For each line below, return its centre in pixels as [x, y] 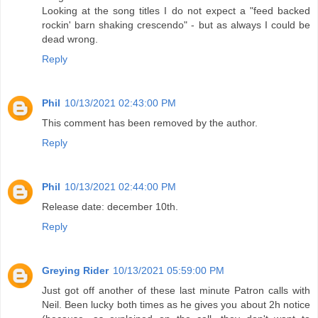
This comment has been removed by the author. [150, 122]
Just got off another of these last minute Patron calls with [176, 290]
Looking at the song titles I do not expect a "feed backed [176, 10]
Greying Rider [75, 270]
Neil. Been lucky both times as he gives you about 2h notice [176, 304]
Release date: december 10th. [110, 206]
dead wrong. [70, 39]
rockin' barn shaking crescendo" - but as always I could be [176, 24]
